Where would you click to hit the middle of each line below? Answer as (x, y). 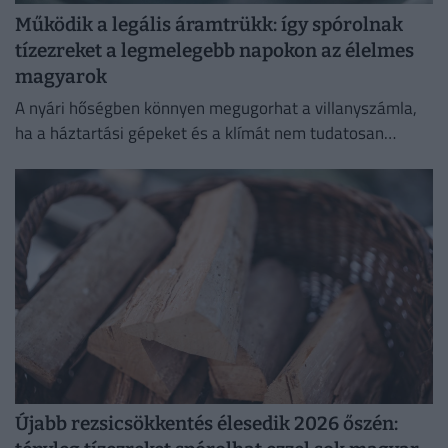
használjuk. (55, 158)
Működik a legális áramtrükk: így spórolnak (209, 24)
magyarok (61, 76)
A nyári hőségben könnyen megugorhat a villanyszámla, (216, 108)
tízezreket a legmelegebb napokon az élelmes (214, 50)
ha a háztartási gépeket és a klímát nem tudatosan (199, 133)
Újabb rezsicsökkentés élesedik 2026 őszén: (206, 424)
